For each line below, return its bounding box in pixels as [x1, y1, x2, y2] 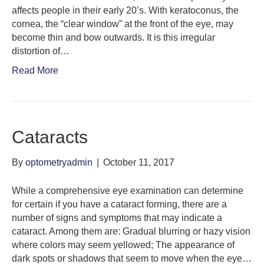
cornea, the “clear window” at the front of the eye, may [12, 19, 233, 29]
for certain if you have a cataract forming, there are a [12, 199, 227, 210]
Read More [12, 65, 58, 76]
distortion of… [12, 46, 70, 57]
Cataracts [12, 127, 88, 147]
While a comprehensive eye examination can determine [12, 186, 243, 196]
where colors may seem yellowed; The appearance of [12, 240, 235, 250]
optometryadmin [25, 157, 93, 168]
